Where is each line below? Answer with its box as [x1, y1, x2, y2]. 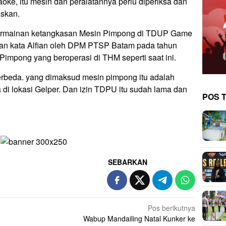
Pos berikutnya [148, 202, 196, 213]
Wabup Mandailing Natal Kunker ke [83, 213, 196, 223]
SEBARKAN [108, 156, 148, 167]
